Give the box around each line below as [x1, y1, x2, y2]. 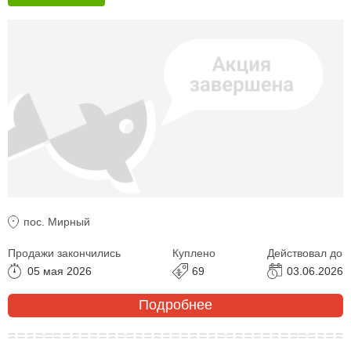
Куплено [172, 246, 215, 259]
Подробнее [139, 297, 212, 313]
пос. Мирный [24, 215, 90, 228]
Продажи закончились [8, 246, 121, 259]
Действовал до [267, 246, 342, 259]
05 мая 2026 [27, 264, 92, 277]
